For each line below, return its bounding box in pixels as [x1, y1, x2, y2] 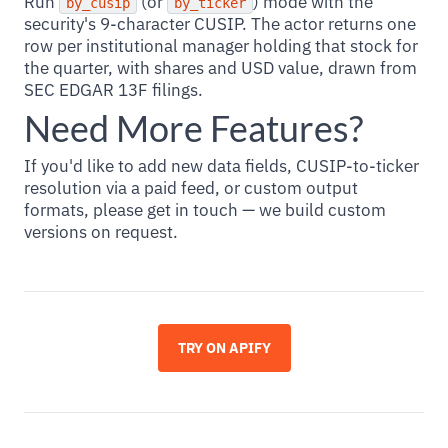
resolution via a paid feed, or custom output [24, 177, 358, 199]
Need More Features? [24, 106, 363, 150]
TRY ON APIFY [177, 339, 271, 357]
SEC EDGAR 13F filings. [24, 79, 203, 101]
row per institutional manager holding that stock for [24, 35, 418, 57]
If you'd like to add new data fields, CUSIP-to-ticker [24, 155, 419, 177]
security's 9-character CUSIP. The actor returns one [24, 13, 416, 35]
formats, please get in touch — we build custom [24, 199, 386, 221]
